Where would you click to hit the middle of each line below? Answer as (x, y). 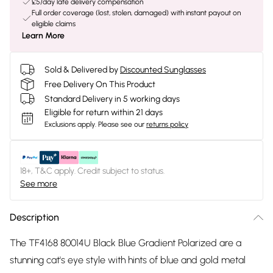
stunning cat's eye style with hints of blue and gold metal (128, 260)
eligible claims (54, 24)
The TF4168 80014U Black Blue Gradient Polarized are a (126, 243)
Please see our (121, 124)
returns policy (167, 124)
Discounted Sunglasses (163, 69)
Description (34, 217)
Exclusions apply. (70, 124)
